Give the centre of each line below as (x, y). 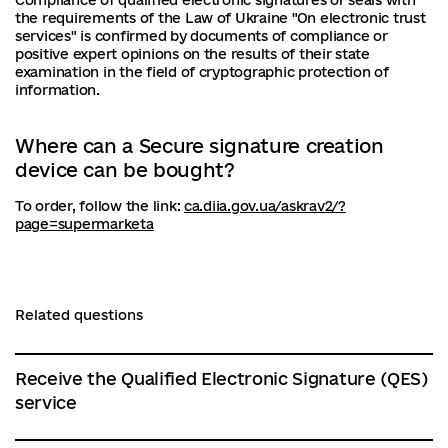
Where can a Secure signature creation (199, 146)
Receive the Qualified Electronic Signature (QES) (221, 378)
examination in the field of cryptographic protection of (202, 72)
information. (57, 90)
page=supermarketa (84, 224)
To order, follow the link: (99, 206)
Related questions (79, 315)
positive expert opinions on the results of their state (192, 54)
